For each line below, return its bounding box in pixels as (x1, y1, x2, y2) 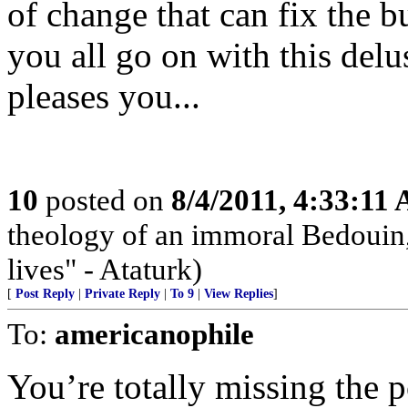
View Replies (204, 287, 273, 301)
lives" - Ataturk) (7, 252, 202, 286)
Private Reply (85, 287, 160, 301)
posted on (38, 183, 171, 217)
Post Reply (15, 287, 75, 301)
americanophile (55, 317, 254, 351)
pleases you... (7, 76, 200, 116)
